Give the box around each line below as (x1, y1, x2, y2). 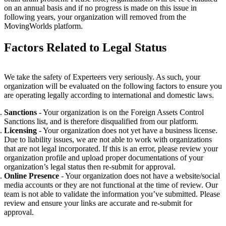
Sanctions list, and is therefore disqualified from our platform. (4, 117, 198, 126)
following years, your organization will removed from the (4, 13, 186, 22)
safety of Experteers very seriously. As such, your (43, 73, 200, 82)
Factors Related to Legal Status (4, 41, 166, 54)
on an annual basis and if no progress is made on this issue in (4, 4, 197, 13)
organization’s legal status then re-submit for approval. (4, 162, 176, 172)
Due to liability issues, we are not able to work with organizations (4, 135, 212, 144)
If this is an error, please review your (102, 144, 218, 153)
